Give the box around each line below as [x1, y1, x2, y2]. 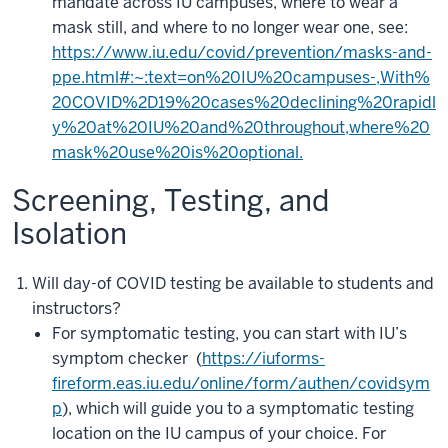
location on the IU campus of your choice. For [52, 423, 386, 444]
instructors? [32, 298, 125, 319]
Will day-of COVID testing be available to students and [32, 273, 434, 294]
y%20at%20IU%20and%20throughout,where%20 [52, 117, 430, 138]
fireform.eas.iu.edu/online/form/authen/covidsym [52, 373, 430, 394]
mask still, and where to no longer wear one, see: [52, 17, 408, 38]
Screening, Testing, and [12, 182, 329, 220]
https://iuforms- [202, 348, 325, 369]
